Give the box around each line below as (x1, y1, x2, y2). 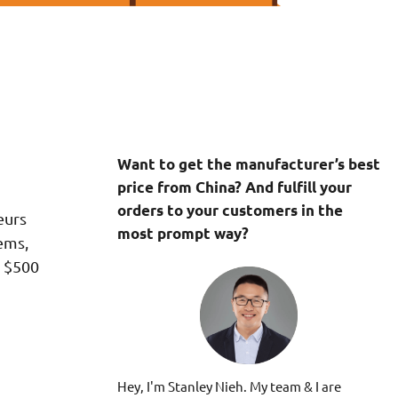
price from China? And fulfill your (116, 177, 352, 196)
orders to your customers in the (116, 200, 343, 219)
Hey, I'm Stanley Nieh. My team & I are (116, 378, 341, 394)
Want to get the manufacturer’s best (116, 154, 380, 173)
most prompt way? (116, 223, 249, 243)
